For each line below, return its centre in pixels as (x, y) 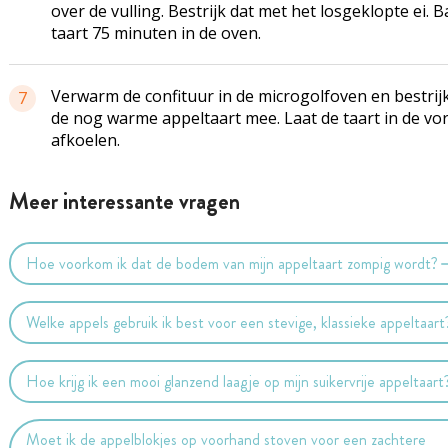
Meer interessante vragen (124, 201)
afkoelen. (85, 140)
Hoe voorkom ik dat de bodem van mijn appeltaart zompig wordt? (232, 263)
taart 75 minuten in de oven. (155, 33)
